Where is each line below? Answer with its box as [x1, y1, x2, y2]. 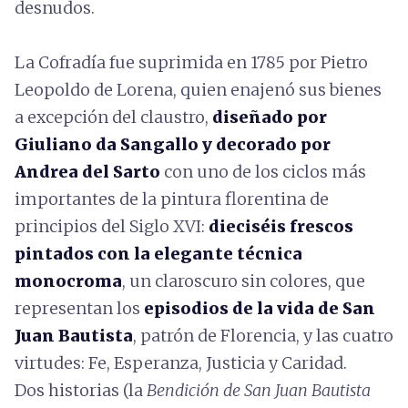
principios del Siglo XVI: [15, 216, 209, 237]
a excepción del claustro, [15, 107, 212, 127]
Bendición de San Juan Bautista [147, 380, 371, 401]
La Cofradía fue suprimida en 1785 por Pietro [15, 52, 368, 73]
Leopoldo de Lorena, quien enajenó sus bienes [15, 79, 382, 100]
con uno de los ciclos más [160, 161, 366, 182]
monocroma [15, 270, 122, 291]
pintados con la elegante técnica [15, 243, 302, 264]
